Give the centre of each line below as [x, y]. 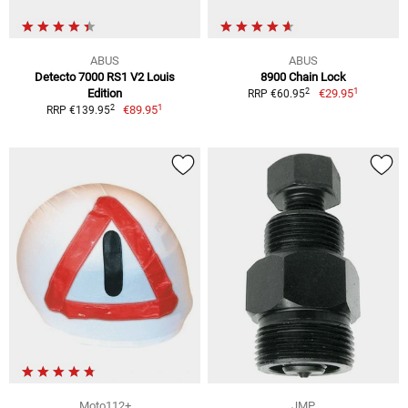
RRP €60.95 [277, 94]
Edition [105, 94]
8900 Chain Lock [303, 77]
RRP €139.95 [78, 111]
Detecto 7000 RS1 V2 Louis [105, 77]
